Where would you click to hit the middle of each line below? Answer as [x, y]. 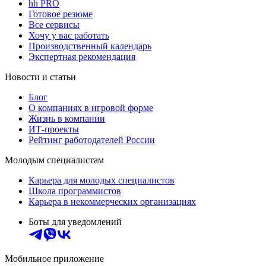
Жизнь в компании [67, 119]
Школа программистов [75, 191]
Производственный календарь [90, 46]
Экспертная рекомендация [82, 57]
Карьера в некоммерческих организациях [112, 202]
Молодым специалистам [54, 160]
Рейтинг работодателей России [92, 140]
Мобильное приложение [54, 259]
